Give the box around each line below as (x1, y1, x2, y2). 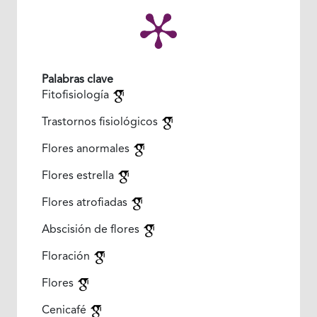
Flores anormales (41, 144, 132, 156)
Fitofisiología (41, 90, 112, 102)
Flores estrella (41, 171, 117, 183)
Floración (41, 251, 93, 263)
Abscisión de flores (41, 224, 142, 236)
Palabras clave (41, 74, 113, 86)
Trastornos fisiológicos (41, 117, 161, 129)
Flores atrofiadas (41, 197, 130, 209)
